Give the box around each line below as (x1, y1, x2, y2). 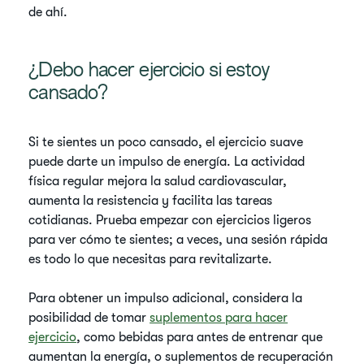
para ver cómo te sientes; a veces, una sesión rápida (28, 232, 328, 247)
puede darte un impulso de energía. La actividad (28, 154, 305, 169)
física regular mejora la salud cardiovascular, (28, 174, 288, 188)
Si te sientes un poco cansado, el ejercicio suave (28, 135, 304, 149)
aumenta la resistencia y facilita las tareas (28, 193, 273, 208)
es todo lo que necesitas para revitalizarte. (28, 252, 273, 266)
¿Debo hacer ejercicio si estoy (28, 63, 271, 81)
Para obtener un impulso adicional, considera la (28, 291, 303, 305)
